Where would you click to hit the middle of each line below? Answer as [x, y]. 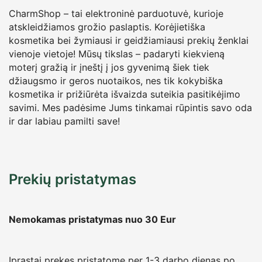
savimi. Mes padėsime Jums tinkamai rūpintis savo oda [130, 108]
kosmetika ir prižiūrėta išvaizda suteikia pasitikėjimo [125, 94]
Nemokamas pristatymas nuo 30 [85, 219]
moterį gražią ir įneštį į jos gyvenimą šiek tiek [109, 68]
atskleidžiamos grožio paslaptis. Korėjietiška [107, 27]
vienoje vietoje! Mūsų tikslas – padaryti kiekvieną [117, 54]
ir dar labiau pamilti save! [64, 121]
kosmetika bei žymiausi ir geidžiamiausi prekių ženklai [129, 41]
